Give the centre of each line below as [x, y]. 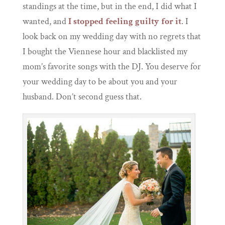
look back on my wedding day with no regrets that [111, 37]
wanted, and [45, 22]
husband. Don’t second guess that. [82, 97]
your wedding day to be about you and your [100, 82]
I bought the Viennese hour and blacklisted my [105, 52]
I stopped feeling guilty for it [125, 22]
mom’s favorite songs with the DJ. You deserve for [111, 67]
